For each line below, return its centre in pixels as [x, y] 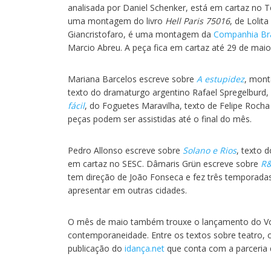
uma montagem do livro [115, 21]
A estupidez [220, 79]
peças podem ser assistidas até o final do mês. [160, 119]
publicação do [96, 248]
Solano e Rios [210, 150]
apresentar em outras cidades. [127, 190]
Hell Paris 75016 [196, 21]
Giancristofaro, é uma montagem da [141, 34]
